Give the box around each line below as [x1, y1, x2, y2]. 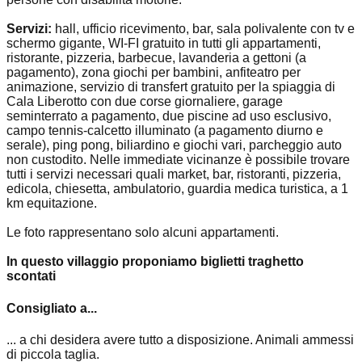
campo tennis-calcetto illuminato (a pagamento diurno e [6, 124, 323, 138]
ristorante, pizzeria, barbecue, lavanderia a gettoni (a [6, 51, 306, 65]
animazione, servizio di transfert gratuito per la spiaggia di [6, 80, 335, 95]
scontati [6, 269, 56, 284]
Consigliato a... [6, 301, 97, 315]
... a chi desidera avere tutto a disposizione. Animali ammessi [6, 332, 354, 347]
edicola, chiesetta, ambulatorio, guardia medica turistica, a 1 [6, 182, 348, 196]
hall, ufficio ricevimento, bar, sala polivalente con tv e [52, 22, 355, 36]
